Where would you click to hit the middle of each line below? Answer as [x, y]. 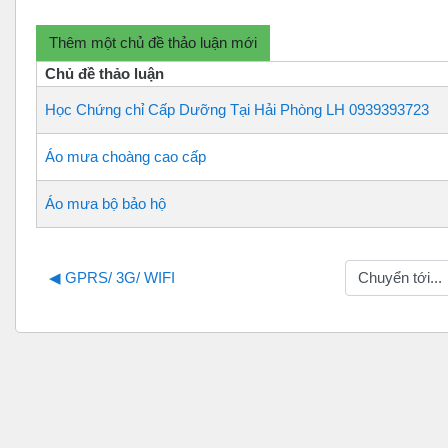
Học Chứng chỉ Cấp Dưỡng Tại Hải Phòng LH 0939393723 [236, 110]
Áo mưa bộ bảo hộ [105, 204]
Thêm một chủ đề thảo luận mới [153, 43]
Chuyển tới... [344, 277]
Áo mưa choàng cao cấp [125, 157]
